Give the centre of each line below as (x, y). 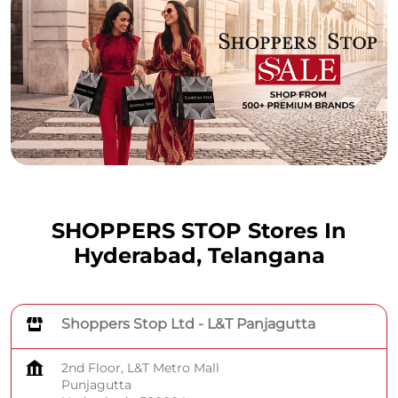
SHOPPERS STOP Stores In (199, 231)
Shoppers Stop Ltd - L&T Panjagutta (188, 324)
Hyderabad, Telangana (199, 256)
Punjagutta (96, 385)
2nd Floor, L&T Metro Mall (140, 368)
